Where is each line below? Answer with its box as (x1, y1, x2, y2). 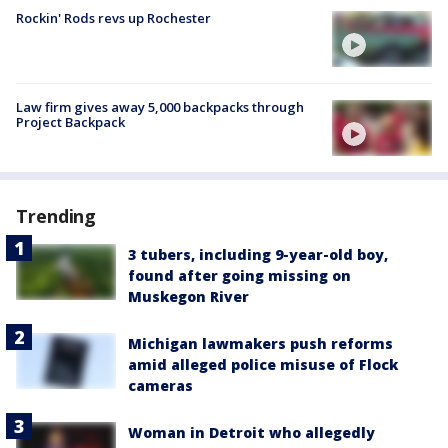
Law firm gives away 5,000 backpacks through (16, 97, 304, 116)
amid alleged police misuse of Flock (128, 355, 398, 375)
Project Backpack (16, 112, 125, 131)
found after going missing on (128, 266, 351, 286)
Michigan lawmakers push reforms (128, 334, 393, 354)
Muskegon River (128, 287, 249, 307)
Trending (16, 204, 97, 229)
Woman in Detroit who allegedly (128, 423, 375, 443)
